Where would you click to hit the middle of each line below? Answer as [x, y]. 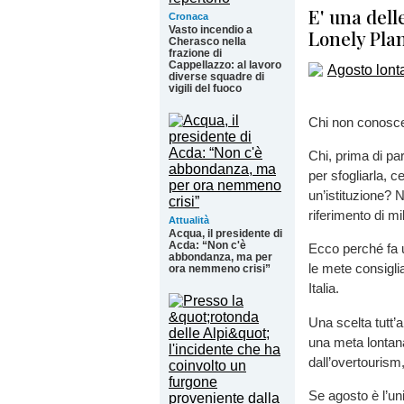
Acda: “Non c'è [207, 245]
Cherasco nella [207, 41]
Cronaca [188, 16]
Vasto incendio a [211, 30]
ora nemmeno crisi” [220, 269]
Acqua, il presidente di [225, 234]
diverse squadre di [216, 77]
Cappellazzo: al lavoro [225, 65]
